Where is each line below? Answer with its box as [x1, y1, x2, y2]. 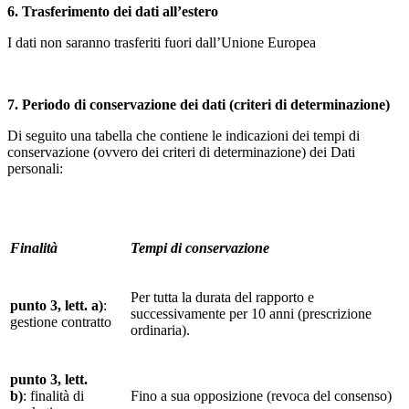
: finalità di [23, 387, 84, 404]
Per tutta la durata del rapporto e [131, 288, 314, 305]
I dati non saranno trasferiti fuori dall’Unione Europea [7, 34, 316, 50]
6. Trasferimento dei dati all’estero [7, 3, 218, 19]
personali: [7, 160, 63, 176]
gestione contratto [10, 313, 111, 330]
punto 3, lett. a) [10, 297, 103, 313]
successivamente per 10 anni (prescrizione [131, 305, 372, 321]
